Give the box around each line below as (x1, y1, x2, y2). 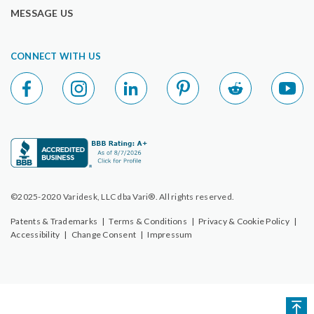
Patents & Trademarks (11, 216, 97, 227)
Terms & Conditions (109, 216, 187, 227)
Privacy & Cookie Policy (198, 216, 289, 227)
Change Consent (71, 229, 136, 240)
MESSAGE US (11, 7, 73, 20)
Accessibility (11, 229, 60, 240)
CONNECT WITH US (11, 50, 101, 62)
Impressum (147, 229, 193, 240)
